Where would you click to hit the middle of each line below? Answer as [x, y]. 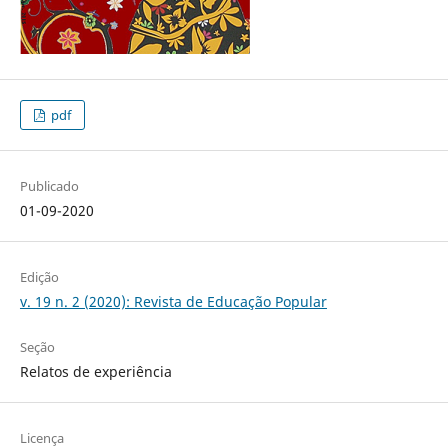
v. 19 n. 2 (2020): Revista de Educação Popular [173, 301]
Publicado [49, 185]
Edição [39, 276]
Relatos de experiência [95, 371]
